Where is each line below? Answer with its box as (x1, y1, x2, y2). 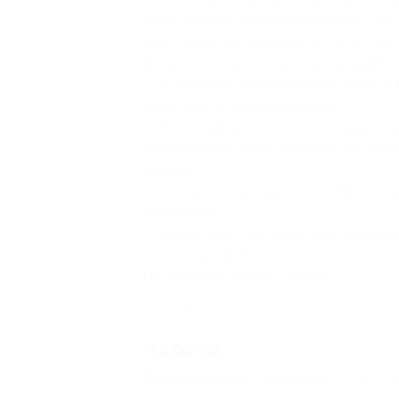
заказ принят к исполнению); (142, 97, 335, 114)
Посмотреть (142, 268, 230, 285)
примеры (230, 268, 290, 285)
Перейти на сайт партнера (142, 369, 324, 386)
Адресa (142, 337, 221, 362)
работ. (290, 268, 337, 285)
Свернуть (142, 293, 206, 310)
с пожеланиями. (142, 247, 249, 264)
